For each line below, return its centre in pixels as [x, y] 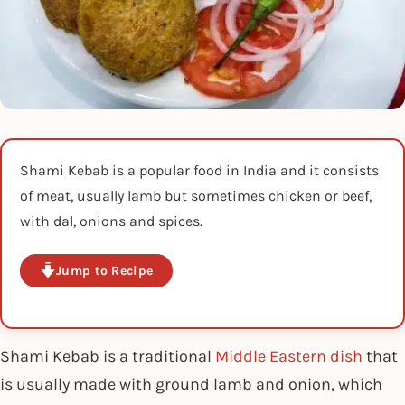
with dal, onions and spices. [111, 221]
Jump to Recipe [105, 270]
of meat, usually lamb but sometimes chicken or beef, [196, 196]
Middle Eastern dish [289, 356]
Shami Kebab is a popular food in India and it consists [199, 171]
